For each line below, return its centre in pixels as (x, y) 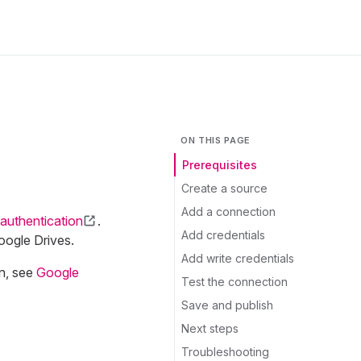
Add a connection (228, 212)
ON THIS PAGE (216, 140)
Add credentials (223, 235)
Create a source (224, 188)
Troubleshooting (225, 352)
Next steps (210, 328)
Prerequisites (220, 165)
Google (57, 273)
